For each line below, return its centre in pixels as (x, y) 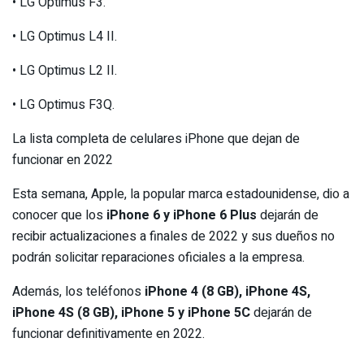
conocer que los (59, 215)
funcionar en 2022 (63, 160)
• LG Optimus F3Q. (63, 104)
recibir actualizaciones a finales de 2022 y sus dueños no (173, 236)
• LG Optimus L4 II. (65, 36)
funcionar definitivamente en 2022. (110, 334)
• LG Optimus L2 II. (65, 70)
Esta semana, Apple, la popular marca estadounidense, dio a (181, 194)
